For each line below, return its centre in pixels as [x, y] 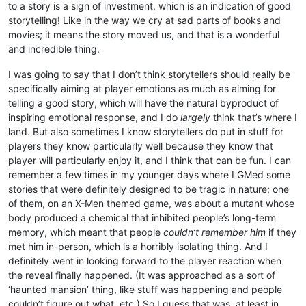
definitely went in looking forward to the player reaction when [145, 260]
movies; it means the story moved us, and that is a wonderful [144, 34]
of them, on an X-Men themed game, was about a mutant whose [151, 203]
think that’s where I [254, 117]
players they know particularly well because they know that [141, 145]
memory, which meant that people [86, 232]
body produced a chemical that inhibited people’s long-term [142, 217]
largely [195, 117]
